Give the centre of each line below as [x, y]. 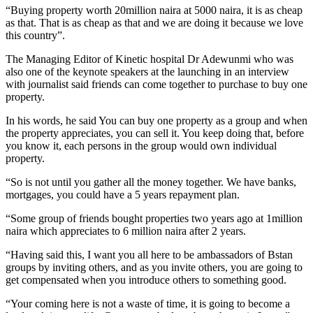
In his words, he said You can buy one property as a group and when [156, 121]
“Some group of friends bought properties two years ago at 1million [154, 219]
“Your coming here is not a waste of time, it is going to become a [148, 304]
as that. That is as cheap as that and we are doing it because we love [154, 23]
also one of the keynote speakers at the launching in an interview [147, 72]
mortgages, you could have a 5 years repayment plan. [123, 195]
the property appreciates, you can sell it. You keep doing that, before [155, 133]
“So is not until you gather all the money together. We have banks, [151, 182]
